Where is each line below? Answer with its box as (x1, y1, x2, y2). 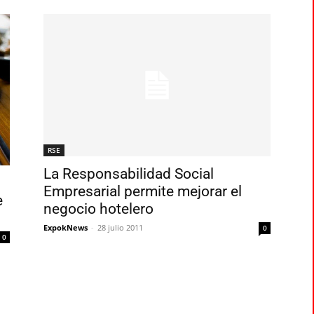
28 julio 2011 (97, 222, 143, 233)
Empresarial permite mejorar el (43, 183, 242, 200)
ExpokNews (43, 222, 88, 233)
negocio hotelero (43, 200, 153, 217)
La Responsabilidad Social (43, 165, 214, 182)
